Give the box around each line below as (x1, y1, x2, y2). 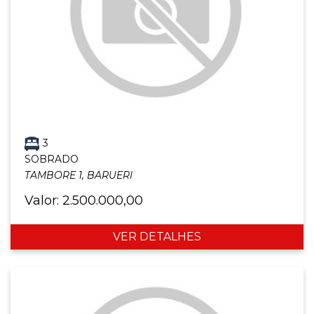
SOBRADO (25, 152, 78, 165)
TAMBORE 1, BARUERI (25, 168, 132, 182)
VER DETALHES (113, 229, 201, 243)
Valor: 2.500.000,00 (25, 192, 143, 208)
